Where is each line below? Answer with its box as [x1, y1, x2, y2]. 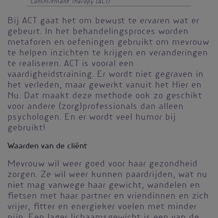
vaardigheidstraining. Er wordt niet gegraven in [7, 71, 203, 79]
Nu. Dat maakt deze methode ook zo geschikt [7, 92, 202, 101]
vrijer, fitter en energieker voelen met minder [7, 203, 197, 212]
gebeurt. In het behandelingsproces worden [7, 28, 188, 36]
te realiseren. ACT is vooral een [7, 60, 134, 69]
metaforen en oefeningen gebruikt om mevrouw [7, 39, 209, 47]
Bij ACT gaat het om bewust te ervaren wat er [7, 18, 199, 26]
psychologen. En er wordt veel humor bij [7, 114, 176, 122]
